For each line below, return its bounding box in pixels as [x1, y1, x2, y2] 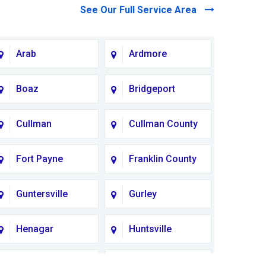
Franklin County [129, 153, 197, 165]
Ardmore [129, 48, 167, 60]
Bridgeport [129, 83, 175, 95]
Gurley [129, 188, 157, 200]
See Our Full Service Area [80, 4, 199, 15]
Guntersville [16, 188, 68, 200]
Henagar [16, 223, 53, 235]
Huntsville [129, 223, 172, 235]
